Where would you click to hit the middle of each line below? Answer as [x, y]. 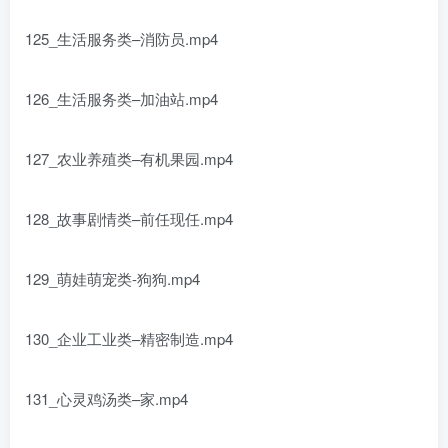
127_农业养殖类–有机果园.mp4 [129, 158]
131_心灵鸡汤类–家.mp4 [106, 398]
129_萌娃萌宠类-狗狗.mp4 [112, 278]
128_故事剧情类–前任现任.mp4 [129, 218]
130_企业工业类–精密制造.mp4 [129, 338]
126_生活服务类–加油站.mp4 [121, 98]
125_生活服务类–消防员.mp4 [121, 38]
